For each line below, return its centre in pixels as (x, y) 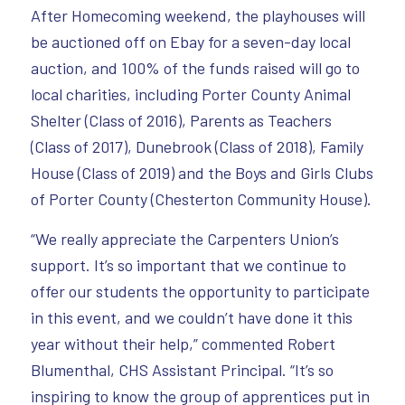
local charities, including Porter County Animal (190, 94)
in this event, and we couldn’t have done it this (191, 318)
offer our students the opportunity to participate (200, 292)
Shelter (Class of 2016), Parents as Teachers (181, 121)
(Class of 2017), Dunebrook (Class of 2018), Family (197, 147)
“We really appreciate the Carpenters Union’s (184, 239)
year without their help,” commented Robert (183, 344)
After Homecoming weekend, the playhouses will (198, 16)
